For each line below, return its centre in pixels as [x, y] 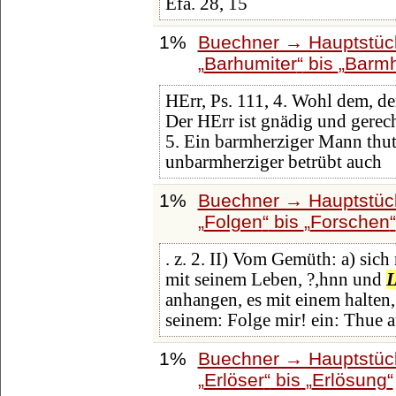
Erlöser [234, 379]
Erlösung [349, 379]
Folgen [233, 221]
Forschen [350, 221]
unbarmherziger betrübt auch [273, 162]
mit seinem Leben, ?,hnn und [275, 280]
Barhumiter [250, 63]
